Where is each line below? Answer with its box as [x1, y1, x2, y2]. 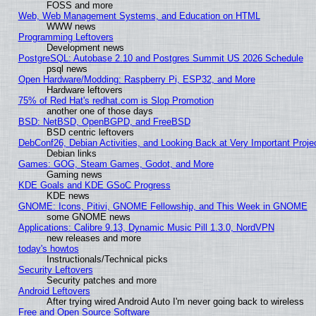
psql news [46, 63, 87, 75]
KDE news [46, 190, 90, 202]
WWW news [46, 21, 96, 32]
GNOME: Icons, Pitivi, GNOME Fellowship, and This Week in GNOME [18, 201, 308, 212]
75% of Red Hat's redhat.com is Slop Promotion [18, 95, 214, 107]
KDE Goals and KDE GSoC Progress [18, 180, 171, 191]
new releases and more [46, 233, 141, 244]
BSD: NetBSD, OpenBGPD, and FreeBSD [18, 116, 190, 128]
